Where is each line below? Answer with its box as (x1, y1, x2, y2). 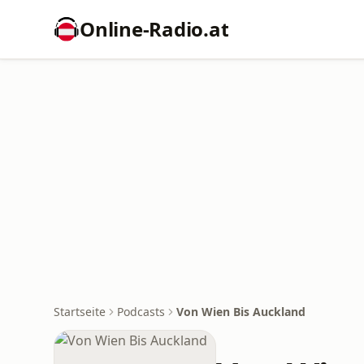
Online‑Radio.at (80, 15, 229, 42)
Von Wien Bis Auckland (176, 304, 305, 319)
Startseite (54, 304, 106, 319)
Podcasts (117, 304, 165, 319)
